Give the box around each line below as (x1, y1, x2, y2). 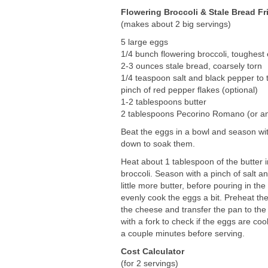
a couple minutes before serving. (121, 228, 245, 238)
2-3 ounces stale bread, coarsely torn (121, 60, 262, 71)
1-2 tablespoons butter (121, 96, 206, 106)
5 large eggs (121, 36, 168, 47)
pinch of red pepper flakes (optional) (121, 84, 258, 95)
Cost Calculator (121, 246, 184, 256)
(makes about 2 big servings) (121, 19, 231, 29)
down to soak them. (121, 138, 195, 148)
